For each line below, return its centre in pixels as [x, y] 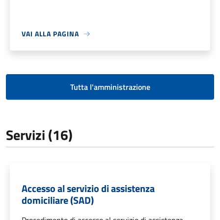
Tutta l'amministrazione [110, 87]
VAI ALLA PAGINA [50, 34]
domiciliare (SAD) [58, 200]
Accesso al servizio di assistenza [88, 189]
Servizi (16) [39, 135]
